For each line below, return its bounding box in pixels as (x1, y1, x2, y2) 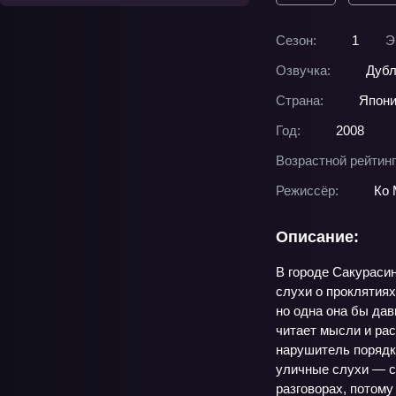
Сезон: (276, 33, 316, 48)
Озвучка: (276, 63, 331, 78)
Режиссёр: (276, 183, 339, 198)
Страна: (276, 93, 324, 108)
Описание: (276, 228, 359, 246)
